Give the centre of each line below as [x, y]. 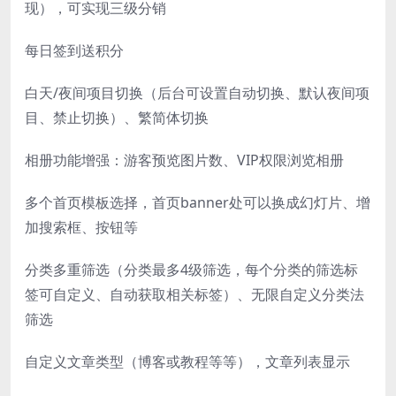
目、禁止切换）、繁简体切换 [117, 117]
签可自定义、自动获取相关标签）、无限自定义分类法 [194, 294]
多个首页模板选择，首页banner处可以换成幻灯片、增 [198, 202]
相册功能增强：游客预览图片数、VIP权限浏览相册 [184, 160]
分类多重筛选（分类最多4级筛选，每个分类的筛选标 [191, 269]
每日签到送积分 [74, 50]
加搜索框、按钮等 [81, 227]
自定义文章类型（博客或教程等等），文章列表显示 [187, 361]
